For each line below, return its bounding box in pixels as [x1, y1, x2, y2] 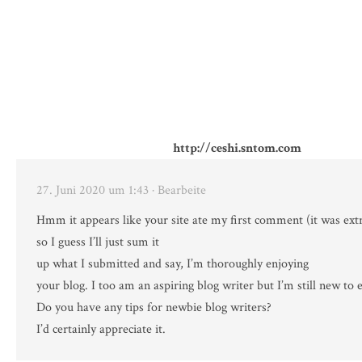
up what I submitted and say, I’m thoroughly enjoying [36, 255, 309, 273]
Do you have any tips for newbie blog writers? [36, 299, 271, 317]
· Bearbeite [152, 182, 206, 200]
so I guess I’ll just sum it [36, 234, 159, 251]
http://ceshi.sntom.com [172, 140, 301, 158]
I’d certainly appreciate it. [36, 321, 166, 339]
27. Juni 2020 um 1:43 [36, 182, 149, 200]
